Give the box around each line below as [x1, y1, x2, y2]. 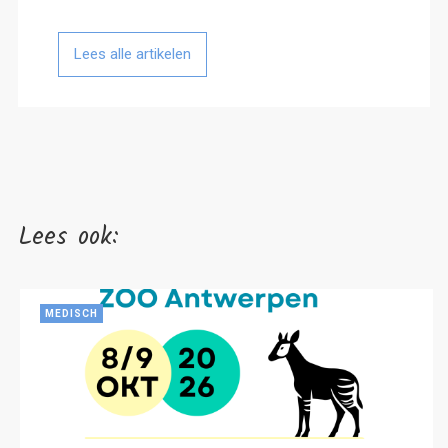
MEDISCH [45, 308, 99, 320]
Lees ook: [17, 217, 119, 257]
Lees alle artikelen [73, 45, 191, 63]
